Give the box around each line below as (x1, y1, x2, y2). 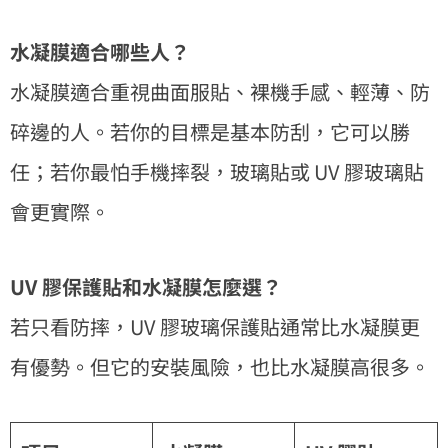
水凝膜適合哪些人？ (10, 36, 190, 66)
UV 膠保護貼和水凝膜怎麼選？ (10, 271, 282, 301)
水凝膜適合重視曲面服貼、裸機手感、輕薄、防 (10, 76, 430, 106)
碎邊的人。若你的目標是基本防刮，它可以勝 (10, 116, 410, 146)
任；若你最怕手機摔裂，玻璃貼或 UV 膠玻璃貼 (10, 156, 424, 186)
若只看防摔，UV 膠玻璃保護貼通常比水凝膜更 (10, 311, 420, 341)
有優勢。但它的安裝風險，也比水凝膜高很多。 (10, 351, 430, 381)
